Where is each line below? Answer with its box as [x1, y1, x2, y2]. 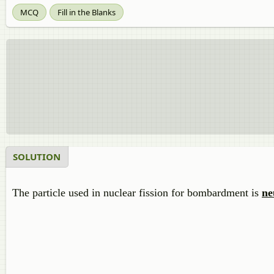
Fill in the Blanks [57, 7, 116, 18]
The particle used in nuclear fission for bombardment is [12, 187, 262, 199]
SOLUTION [13, 150, 61, 163]
